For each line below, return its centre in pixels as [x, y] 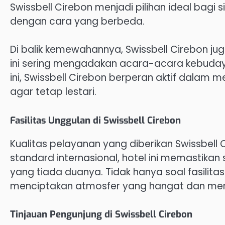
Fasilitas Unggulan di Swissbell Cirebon [95, 120]
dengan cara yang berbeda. [77, 21]
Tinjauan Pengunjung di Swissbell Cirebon [101, 214]
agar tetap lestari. [53, 92]
